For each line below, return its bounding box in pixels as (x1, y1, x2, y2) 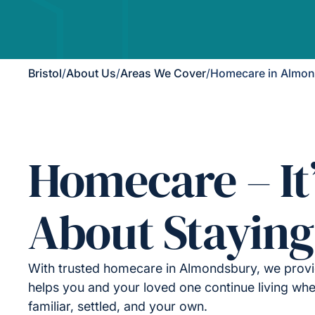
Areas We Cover (120, 66, 206, 80)
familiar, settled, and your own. (28, 299, 207, 314)
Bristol (28, 66, 62, 80)
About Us (66, 66, 116, 80)
